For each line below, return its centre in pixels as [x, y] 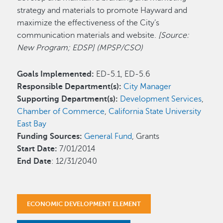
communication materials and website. [88, 35]
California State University [155, 111]
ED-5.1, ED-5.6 [124, 74]
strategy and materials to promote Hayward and [102, 10]
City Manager [148, 87]
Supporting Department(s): [68, 99]
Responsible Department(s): [69, 87]
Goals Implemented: [56, 74]
